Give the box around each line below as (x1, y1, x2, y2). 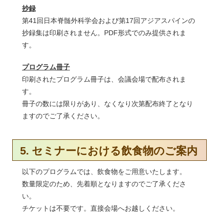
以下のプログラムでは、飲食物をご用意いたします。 (22, 168, 186, 176)
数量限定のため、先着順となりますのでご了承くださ (22, 180, 186, 188)
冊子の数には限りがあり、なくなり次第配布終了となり (22, 100, 193, 108)
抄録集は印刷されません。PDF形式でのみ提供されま (22, 29, 186, 37)
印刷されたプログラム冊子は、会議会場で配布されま (22, 75, 186, 84)
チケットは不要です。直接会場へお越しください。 (22, 204, 179, 213)
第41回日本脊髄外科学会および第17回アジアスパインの (22, 17, 195, 25)
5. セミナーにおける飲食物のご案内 (20, 145, 197, 157)
